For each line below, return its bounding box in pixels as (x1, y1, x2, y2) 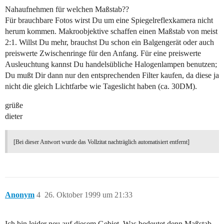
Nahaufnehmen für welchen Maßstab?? (5, 5, 129, 14)
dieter (5, 112, 22, 121)
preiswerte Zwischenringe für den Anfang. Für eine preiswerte (5, 49, 201, 58)
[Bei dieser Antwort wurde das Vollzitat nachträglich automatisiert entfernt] (13, 138, 189, 146)
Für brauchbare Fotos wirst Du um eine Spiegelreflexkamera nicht (5, 16, 213, 25)
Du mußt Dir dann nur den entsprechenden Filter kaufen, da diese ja (5, 71, 219, 80)
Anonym (5, 190, 34, 199)
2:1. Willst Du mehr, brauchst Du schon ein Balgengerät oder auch (5, 38, 214, 47)
